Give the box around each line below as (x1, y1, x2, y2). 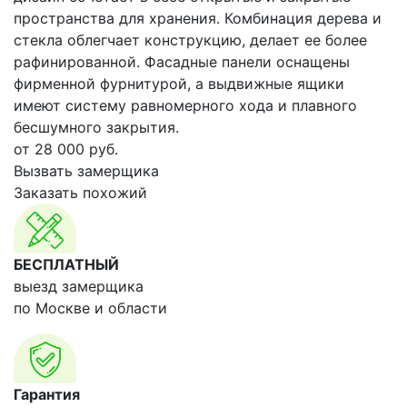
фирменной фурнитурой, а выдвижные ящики (14, 74, 344, 93)
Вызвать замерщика (14, 162, 159, 180)
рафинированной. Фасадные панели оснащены (14, 53, 350, 71)
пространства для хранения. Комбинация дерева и (14, 9, 382, 27)
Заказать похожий (14, 184, 147, 202)
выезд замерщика (14, 277, 144, 295)
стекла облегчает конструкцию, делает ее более (14, 31, 367, 49)
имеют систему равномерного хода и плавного (14, 96, 357, 114)
